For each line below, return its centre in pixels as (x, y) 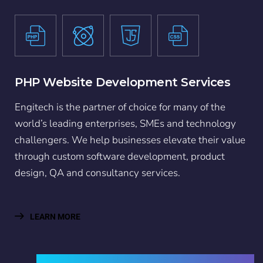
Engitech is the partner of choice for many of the (120, 107)
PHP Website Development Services (122, 82)
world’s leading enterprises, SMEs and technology (125, 123)
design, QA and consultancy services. (97, 173)
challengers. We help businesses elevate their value (130, 140)
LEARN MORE (54, 216)
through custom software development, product (120, 156)
